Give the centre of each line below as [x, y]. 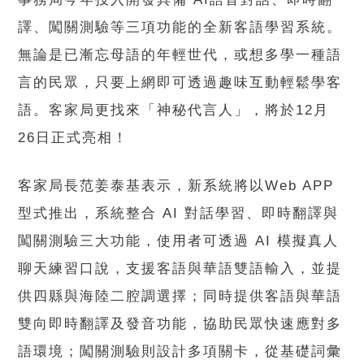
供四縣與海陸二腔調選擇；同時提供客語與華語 [180, 297]
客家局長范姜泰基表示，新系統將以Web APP [176, 186]
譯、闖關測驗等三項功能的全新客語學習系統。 [180, 28]
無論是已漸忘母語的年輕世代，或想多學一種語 [180, 55]
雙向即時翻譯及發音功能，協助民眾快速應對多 [180, 324]
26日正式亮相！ [74, 138]
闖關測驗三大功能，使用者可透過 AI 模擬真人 [179, 241]
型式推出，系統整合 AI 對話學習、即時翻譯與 [179, 214]
